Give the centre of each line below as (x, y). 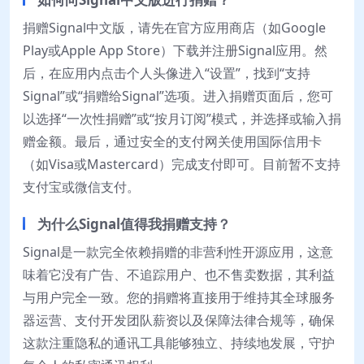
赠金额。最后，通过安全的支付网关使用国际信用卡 (172, 141)
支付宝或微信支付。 (81, 186)
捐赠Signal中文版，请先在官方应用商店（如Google (174, 27)
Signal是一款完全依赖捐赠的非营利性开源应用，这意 (178, 251)
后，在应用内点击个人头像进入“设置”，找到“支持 (167, 73)
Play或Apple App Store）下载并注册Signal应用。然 (175, 50)
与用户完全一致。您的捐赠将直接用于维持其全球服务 (179, 297)
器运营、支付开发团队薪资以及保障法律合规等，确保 (179, 320)
